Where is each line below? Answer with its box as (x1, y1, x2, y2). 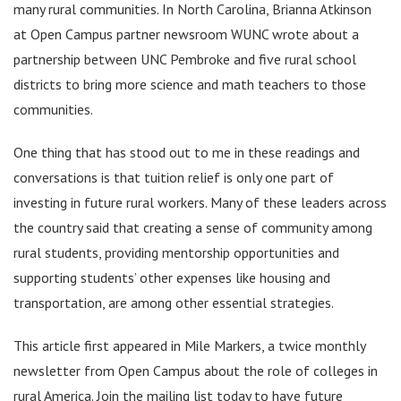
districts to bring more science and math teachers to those (13, 74, 366, 93)
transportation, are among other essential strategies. (13, 293, 334, 311)
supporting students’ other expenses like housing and (13, 268, 330, 286)
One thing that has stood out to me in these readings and (13, 142, 360, 161)
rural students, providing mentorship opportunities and (13, 243, 339, 261)
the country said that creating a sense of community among (13, 218, 372, 236)
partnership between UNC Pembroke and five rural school (13, 49, 356, 68)
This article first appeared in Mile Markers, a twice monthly (13, 336, 365, 354)
